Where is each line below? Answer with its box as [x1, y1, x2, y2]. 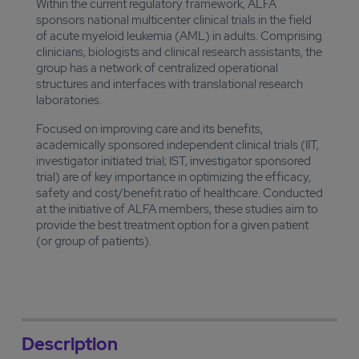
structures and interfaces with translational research [35, 76, 303, 92]
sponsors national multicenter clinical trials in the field [35, 12, 312, 28]
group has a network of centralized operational [35, 60, 278, 76]
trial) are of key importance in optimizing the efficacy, [35, 169, 311, 185]
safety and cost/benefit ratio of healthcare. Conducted [35, 185, 323, 201]
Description [22, 333, 118, 356]
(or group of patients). [35, 233, 151, 249]
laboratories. [35, 92, 102, 108]
